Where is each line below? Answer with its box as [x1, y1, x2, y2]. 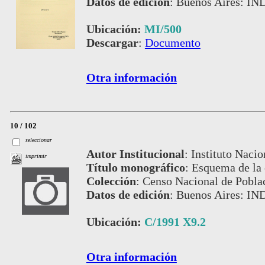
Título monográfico [86, 160, 185, 174]
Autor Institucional [86, 147, 185, 160]
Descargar [86, 35, 138, 49]
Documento [144, 35, 201, 49]
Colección [86, 174, 136, 188]
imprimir [25, 153, 47, 160]
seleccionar [25, 136, 53, 143]
